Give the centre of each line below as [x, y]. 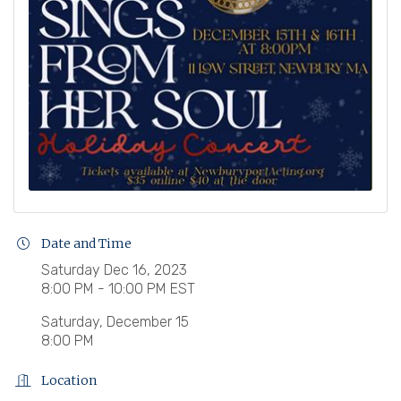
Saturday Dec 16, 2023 [114, 269]
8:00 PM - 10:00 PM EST [118, 288]
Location [69, 380]
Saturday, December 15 [115, 321]
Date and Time [86, 243]
